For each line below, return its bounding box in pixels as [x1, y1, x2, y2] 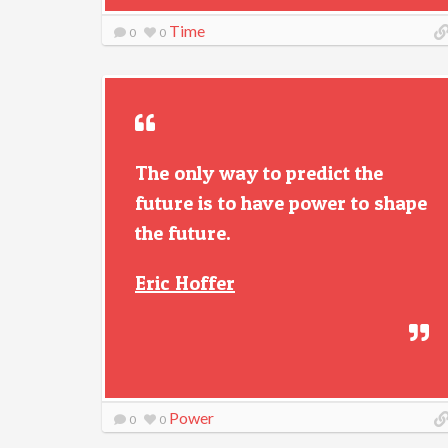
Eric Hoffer [135, 271, 235, 295]
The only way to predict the [135, 161, 383, 185]
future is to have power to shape [135, 191, 427, 215]
